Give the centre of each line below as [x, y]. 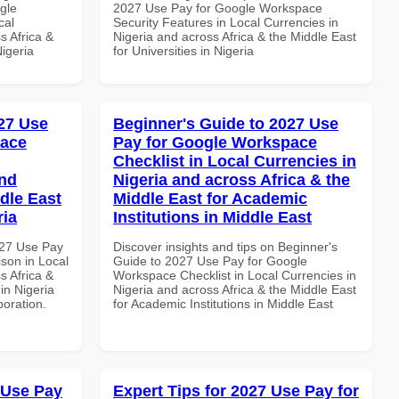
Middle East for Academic [210, 198]
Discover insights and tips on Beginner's [225, 246]
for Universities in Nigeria [183, 50]
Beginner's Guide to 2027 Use [226, 123]
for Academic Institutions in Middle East [223, 303]
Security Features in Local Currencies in [226, 22]
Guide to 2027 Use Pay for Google [210, 261]
